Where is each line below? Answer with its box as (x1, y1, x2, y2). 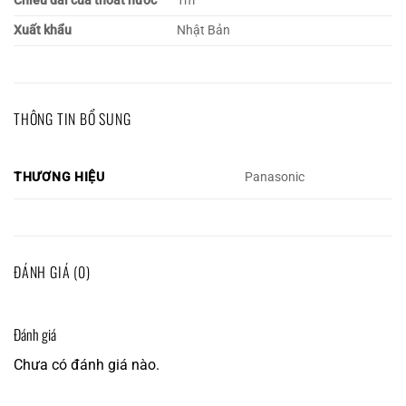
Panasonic (245, 169, 305, 185)
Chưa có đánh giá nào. (14, 355, 159, 373)
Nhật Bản (177, 22, 231, 38)
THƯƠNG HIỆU (14, 169, 105, 185)
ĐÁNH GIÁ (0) (14, 260, 91, 283)
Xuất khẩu (14, 22, 72, 38)
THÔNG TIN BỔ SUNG (14, 107, 131, 130)
